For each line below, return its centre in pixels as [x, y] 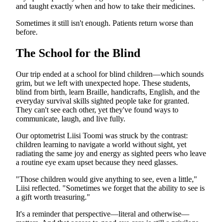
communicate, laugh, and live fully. [71, 119]
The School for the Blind [78, 53]
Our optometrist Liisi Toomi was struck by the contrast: [102, 136]
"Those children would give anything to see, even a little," [107, 179]
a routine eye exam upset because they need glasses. [97, 163]
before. [27, 32]
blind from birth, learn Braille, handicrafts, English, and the [108, 92]
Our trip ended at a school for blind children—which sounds [110, 74]
